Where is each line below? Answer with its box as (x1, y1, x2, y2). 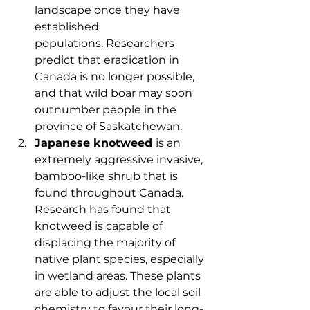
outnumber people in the (35, 102, 179, 116)
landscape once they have (35, 3, 183, 17)
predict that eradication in (35, 53, 182, 66)
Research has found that (35, 202, 174, 216)
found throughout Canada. (35, 185, 186, 199)
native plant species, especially (35, 252, 207, 266)
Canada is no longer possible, (35, 69, 197, 83)
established (35, 19, 102, 33)
